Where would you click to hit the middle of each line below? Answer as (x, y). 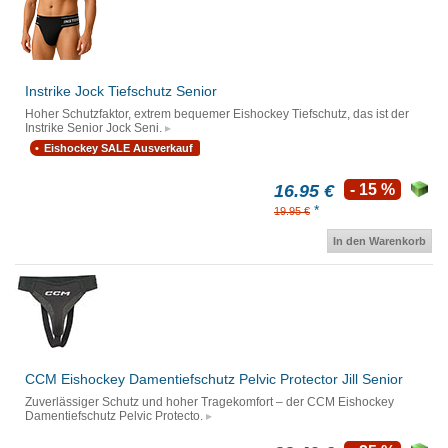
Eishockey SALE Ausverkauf (118, 148)
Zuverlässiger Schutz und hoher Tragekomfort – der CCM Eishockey (209, 402)
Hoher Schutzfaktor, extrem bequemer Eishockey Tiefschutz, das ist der (217, 114)
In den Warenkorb (379, 241)
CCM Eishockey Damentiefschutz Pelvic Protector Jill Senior (214, 379)
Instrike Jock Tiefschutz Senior (121, 91)
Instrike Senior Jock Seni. (93, 128)
